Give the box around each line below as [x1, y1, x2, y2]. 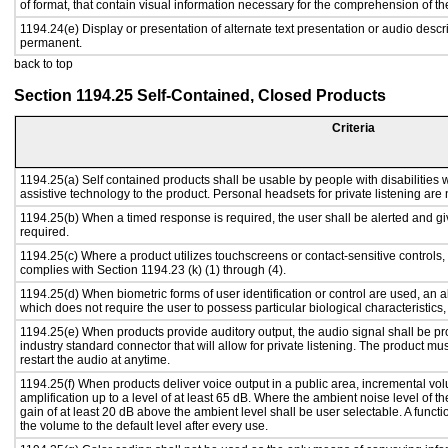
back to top [14, 57, 73, 71]
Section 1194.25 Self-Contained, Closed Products [14, 87, 386, 104]
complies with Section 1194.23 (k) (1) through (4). [20, 263, 286, 277]
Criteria [332, 121, 375, 135]
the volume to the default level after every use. [20, 419, 268, 433]
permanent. [20, 36, 82, 50]
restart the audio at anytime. [20, 353, 170, 367]
